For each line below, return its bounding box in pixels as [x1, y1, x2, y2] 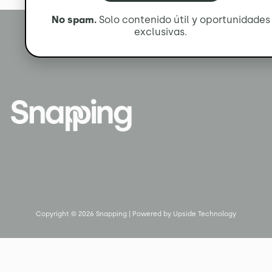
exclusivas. [134, 25, 187, 38]
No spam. [51, 13, 97, 25]
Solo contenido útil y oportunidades [96, 13, 270, 25]
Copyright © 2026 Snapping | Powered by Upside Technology [36, 210, 236, 218]
